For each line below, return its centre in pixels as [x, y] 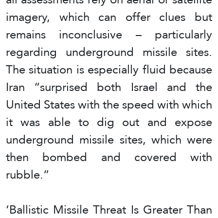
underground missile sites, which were [109, 139]
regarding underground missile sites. [109, 52]
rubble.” [27, 174]
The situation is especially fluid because [109, 69]
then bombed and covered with [109, 157]
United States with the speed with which [109, 104]
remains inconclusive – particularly [109, 34]
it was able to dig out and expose [109, 122]
